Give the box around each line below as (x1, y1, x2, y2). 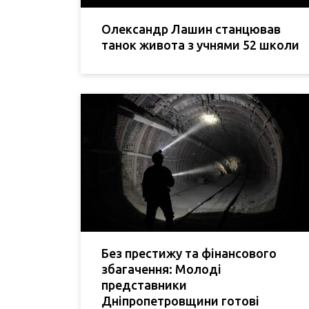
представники (101, 277, 187, 292)
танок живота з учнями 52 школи (101, 37, 299, 52)
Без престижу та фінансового (101, 246, 277, 260)
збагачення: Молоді (101, 261, 221, 276)
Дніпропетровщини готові (101, 293, 259, 308)
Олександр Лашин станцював (101, 21, 281, 36)
